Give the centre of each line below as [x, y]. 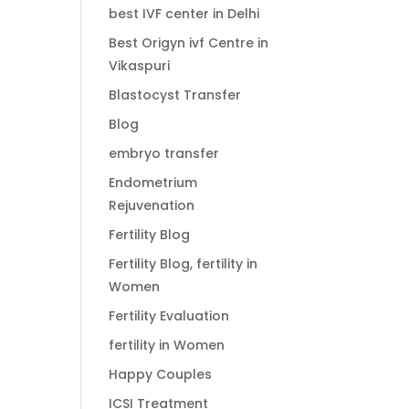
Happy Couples [161, 375]
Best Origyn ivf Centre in [189, 43]
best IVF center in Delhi [184, 14]
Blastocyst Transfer [175, 95]
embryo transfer [164, 154]
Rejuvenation [152, 206]
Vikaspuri [140, 66]
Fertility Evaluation [169, 316]
